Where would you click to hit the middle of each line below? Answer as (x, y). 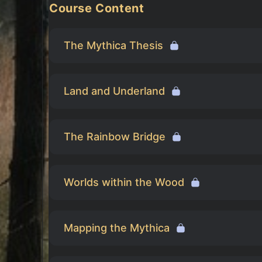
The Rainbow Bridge (115, 137)
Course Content (97, 8)
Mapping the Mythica (117, 228)
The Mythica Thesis (113, 45)
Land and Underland (114, 91)
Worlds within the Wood (124, 182)
